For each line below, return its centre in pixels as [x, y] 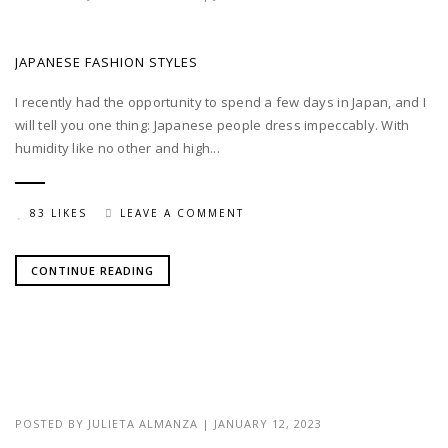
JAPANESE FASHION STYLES [106, 62]
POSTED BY [51, 424]
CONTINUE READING [92, 271]
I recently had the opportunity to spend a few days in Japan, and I [221, 102]
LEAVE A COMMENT [182, 213]
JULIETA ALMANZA [143, 424]
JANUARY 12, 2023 [268, 424]
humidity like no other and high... [117, 148]
